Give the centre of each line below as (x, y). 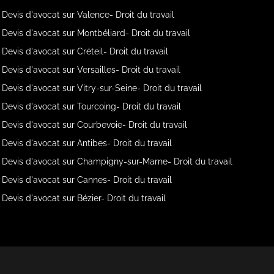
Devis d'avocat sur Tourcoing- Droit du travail (92, 106)
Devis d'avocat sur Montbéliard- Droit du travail (96, 33)
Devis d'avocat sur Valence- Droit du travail (88, 15)
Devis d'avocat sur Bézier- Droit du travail (84, 198)
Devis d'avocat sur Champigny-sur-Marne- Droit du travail (117, 161)
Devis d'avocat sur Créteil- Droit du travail (85, 51)
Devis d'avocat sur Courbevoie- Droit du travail (95, 125)
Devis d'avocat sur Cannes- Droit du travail (87, 180)
